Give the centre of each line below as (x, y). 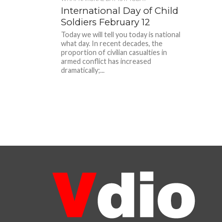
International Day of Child (120, 11)
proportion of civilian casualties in (114, 52)
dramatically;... (83, 70)
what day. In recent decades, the (112, 43)
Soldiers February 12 (106, 22)
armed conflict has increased (106, 61)
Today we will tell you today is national (121, 34)
